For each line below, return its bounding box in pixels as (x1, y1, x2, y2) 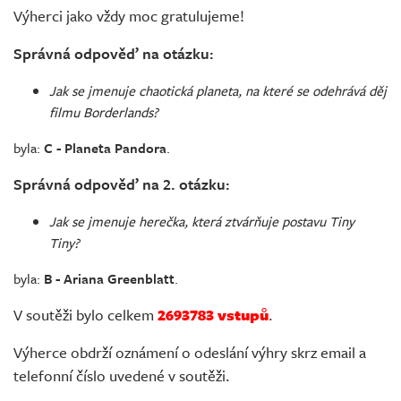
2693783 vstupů (158, 303, 269, 327)
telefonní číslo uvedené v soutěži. (13, 364, 230, 388)
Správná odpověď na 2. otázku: (13, 173, 230, 196)
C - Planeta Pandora (44, 138, 166, 158)
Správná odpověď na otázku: (13, 42, 214, 65)
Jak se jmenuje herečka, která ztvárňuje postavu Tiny (49, 211, 354, 232)
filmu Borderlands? (49, 102, 158, 123)
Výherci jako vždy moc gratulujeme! (13, 4, 244, 28)
